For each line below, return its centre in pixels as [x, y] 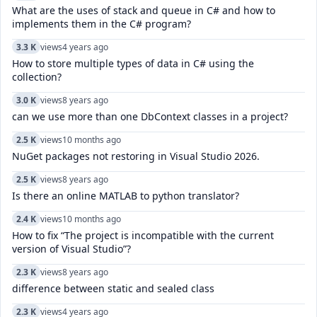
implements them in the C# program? [102, 24]
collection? [37, 77]
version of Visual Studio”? [71, 249]
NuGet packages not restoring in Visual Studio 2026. [136, 156]
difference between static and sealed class [113, 289]
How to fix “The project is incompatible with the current [143, 236]
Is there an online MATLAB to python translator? [126, 196]
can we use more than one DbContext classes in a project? [150, 117]
